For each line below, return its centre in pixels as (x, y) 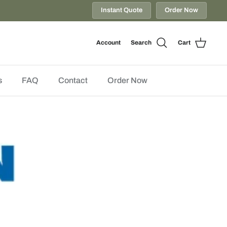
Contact (73, 80)
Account (108, 43)
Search (141, 43)
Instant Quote (122, 10)
